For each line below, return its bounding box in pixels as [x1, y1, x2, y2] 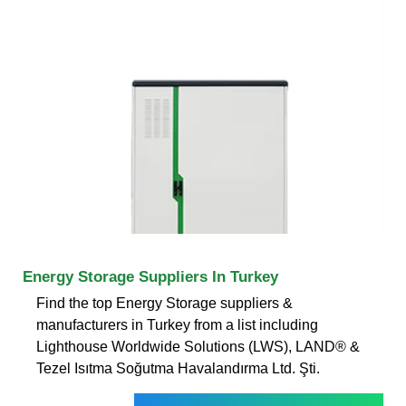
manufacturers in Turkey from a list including [36, 316, 318, 333]
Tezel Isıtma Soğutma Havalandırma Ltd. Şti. [36, 360, 320, 376]
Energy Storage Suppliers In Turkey [23, 267, 278, 285]
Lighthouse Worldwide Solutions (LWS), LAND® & [36, 338, 360, 354]
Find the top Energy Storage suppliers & [36, 295, 293, 311]
